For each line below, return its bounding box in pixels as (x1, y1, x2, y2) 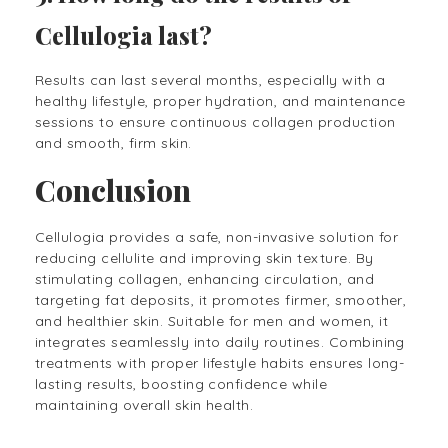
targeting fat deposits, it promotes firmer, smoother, (35, 291, 407, 310)
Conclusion (35, 170, 198, 210)
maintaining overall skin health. (35, 396, 254, 415)
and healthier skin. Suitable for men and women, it (35, 312, 389, 331)
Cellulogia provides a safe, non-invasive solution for (35, 228, 399, 247)
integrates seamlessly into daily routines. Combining (35, 333, 405, 352)
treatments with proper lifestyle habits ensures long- (35, 354, 405, 373)
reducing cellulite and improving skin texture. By (35, 249, 374, 268)
